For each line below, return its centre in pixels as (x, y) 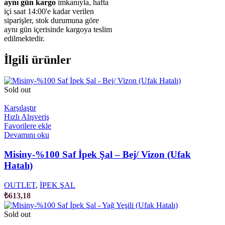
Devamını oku (27, 135)
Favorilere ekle (28, 126)
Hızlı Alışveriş (27, 117)
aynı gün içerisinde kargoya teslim (58, 29)
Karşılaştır (20, 108)
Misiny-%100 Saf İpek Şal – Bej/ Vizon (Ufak (97, 155)
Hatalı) (18, 166)
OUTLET (20, 185)
